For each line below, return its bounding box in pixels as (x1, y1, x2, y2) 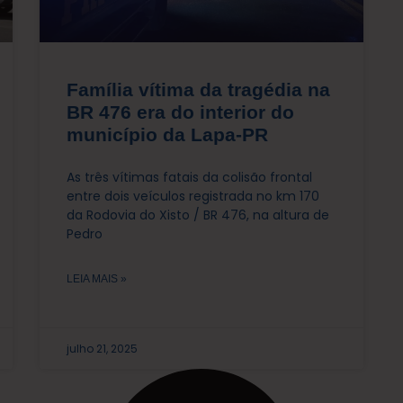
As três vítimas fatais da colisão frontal (67, 167, 312, 186)
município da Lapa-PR (67, 123, 268, 145)
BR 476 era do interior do (67, 101, 294, 122)
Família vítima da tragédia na (67, 78, 330, 100)
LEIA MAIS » (67, 272, 127, 285)
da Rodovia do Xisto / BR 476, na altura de (67, 205, 329, 224)
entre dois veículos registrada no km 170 (67, 186, 319, 205)
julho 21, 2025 (67, 340, 138, 356)
